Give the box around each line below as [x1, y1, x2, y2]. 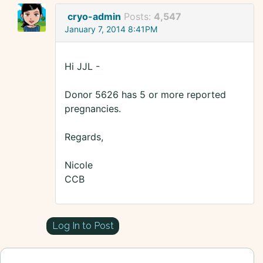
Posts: [124, 11, 154, 23]
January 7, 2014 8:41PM [65, 24, 157, 35]
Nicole [65, 159, 93, 171]
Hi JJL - [65, 60, 100, 73]
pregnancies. [65, 103, 121, 115]
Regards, [65, 131, 103, 143]
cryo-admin [68, 11, 121, 23]
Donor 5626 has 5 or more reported [65, 89, 226, 101]
